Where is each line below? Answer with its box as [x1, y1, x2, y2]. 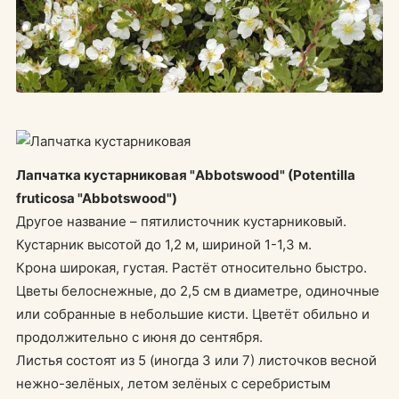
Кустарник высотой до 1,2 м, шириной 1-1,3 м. [16, 235, 312, 253]
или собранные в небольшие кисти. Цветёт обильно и [16, 305, 370, 322]
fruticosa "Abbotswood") [16, 189, 177, 207]
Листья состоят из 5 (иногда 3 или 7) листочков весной [16, 351, 377, 369]
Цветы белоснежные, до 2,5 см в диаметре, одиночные [16, 281, 379, 299]
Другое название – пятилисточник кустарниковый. [16, 212, 346, 230]
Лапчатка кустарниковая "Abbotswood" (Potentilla [16, 166, 355, 183]
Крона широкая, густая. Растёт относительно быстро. [16, 258, 367, 276]
